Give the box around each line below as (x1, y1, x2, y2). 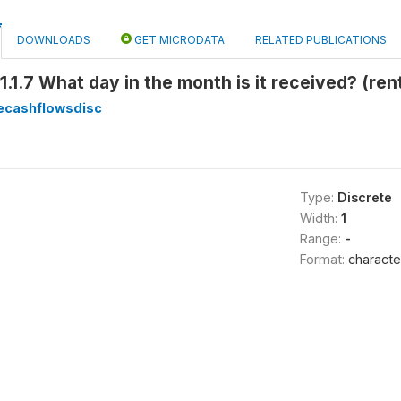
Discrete (337, 190, 392, 205)
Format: (299, 252, 348, 267)
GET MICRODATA (132, 33, 225, 47)
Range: (299, 231, 345, 246)
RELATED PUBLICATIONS (255, 33, 387, 47)
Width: (299, 210, 341, 226)
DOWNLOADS (17, 33, 90, 47)
